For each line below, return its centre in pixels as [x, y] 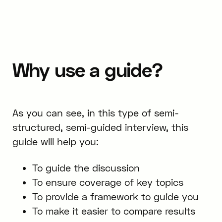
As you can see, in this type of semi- [95, 112]
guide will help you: [55, 141]
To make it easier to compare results [113, 211]
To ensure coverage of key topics [108, 182]
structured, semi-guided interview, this [100, 127]
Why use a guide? [87, 69]
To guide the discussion [86, 168]
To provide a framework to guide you [115, 197]
